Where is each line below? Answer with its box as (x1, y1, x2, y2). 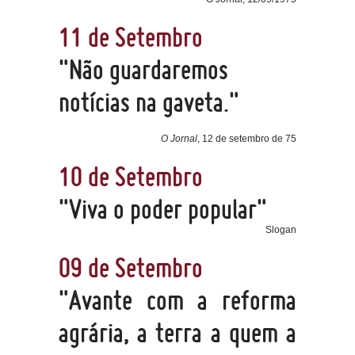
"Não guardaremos (59, 53, 228, 86)
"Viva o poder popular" (59, 193, 267, 225)
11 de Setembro (59, 21, 203, 53)
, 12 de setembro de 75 (197, 133, 296, 144)
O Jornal (161, 133, 197, 144)
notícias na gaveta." (59, 86, 239, 118)
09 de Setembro (59, 251, 203, 284)
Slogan (265, 224, 296, 235)
